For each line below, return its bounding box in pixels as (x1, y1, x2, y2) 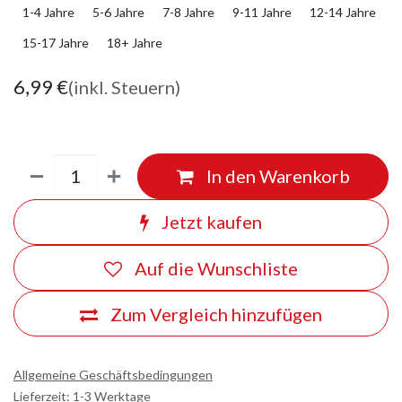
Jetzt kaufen (158, 211, 262, 233)
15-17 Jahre (22, 34, 89, 50)
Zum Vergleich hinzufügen (110, 302, 322, 325)
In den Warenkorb (202, 165, 350, 188)
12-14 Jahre (310, 4, 376, 20)
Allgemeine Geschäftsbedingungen (13, 367, 213, 383)
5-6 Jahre (92, 4, 144, 20)
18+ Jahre (107, 34, 162, 50)
